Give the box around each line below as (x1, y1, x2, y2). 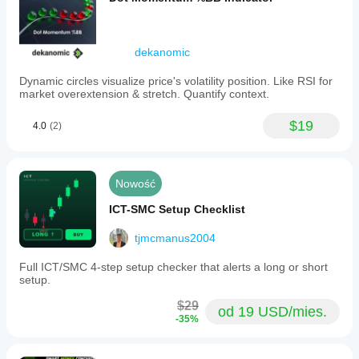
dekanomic (135, 46, 190, 58)
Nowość (115, 177, 155, 190)
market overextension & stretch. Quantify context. (19, 87, 269, 100)
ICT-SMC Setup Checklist (109, 203, 245, 216)
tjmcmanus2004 (135, 232, 216, 244)
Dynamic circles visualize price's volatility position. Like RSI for (19, 75, 333, 87)
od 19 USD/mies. (218, 304, 327, 320)
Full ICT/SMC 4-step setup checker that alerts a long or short (19, 260, 328, 273)
